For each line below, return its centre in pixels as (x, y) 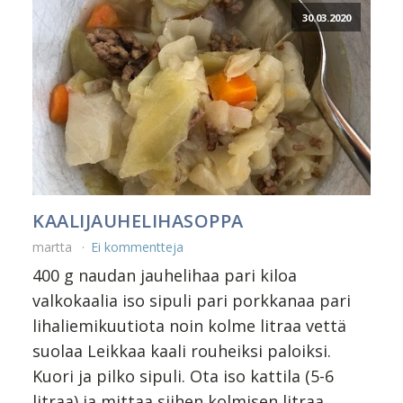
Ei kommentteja (137, 247)
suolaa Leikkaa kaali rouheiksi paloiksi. (182, 351)
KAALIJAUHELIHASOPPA (138, 221)
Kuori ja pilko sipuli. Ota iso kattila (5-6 (183, 376)
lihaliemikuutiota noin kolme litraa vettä (189, 326)
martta (54, 247)
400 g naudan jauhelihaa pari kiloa (165, 276)
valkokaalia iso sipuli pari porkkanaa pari (192, 301)
